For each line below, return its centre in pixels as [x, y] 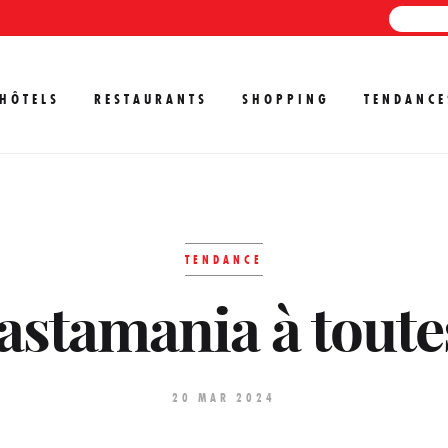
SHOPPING [286, 99]
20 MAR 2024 [224, 397]
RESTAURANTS [151, 99]
